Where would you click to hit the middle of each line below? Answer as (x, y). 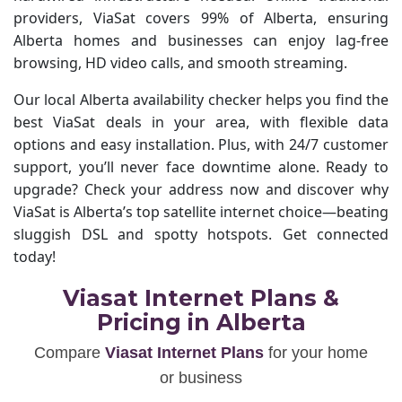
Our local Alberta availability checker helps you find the (201, 100)
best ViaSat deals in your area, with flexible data (201, 122)
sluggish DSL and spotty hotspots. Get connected (201, 234)
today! (35, 257)
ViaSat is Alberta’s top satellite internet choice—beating (201, 212)
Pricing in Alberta (201, 322)
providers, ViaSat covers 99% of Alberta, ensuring (201, 18)
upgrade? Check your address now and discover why (201, 189)
